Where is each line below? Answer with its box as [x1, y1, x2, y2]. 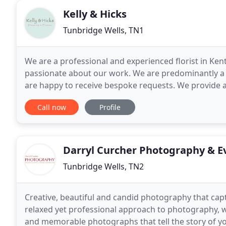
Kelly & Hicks [63, 7, 127, 21]
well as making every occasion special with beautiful [25, 92, 223, 103]
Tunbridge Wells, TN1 [63, 25, 144, 36]
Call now [37, 102, 66, 112]
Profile [99, 102, 121, 112]
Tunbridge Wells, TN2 [63, 161, 144, 172]
